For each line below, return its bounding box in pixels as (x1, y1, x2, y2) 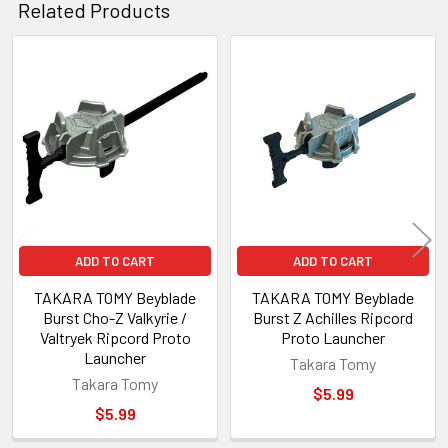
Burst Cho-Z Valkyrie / (43, 307, 187, 327)
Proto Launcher (281, 327, 385, 347)
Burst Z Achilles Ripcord (253, 307, 413, 327)
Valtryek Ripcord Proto (39, 327, 191, 347)
